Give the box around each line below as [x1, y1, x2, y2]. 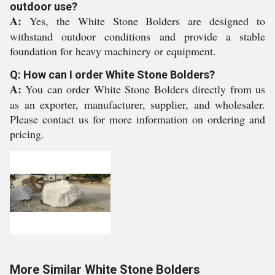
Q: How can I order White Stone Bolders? [10, 68, 215, 81]
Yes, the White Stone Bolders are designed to [29, 14, 265, 28]
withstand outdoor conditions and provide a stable [10, 29, 265, 44]
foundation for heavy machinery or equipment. [10, 44, 216, 58]
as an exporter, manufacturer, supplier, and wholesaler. [10, 97, 265, 112]
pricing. [10, 126, 44, 141]
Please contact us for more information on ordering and [10, 112, 265, 126]
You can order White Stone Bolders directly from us [25, 82, 266, 96]
